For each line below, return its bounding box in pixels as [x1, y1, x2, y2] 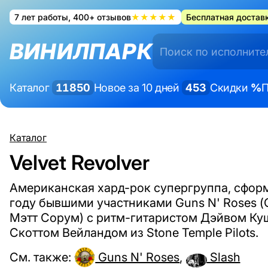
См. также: [10, 249, 71, 264]
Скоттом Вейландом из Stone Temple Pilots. [10, 225, 258, 240]
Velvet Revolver [10, 150, 150, 175]
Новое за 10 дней [93, 81, 182, 95]
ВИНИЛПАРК [10, 38, 153, 65]
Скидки [209, 81, 251, 95]
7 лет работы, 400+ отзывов [14, 12, 132, 23]
